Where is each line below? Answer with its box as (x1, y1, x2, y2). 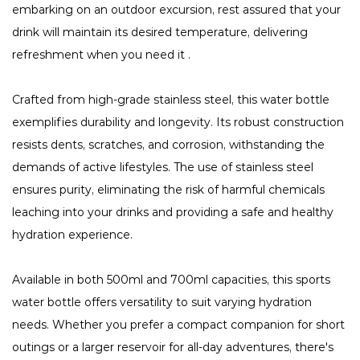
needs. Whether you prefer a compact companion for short (12, 317, 345, 333)
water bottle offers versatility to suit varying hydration (12, 295, 312, 310)
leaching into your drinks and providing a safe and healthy (12, 205, 333, 220)
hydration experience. (12, 227, 133, 243)
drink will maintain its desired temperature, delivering (12, 25, 308, 40)
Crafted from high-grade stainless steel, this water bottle (12, 92, 329, 108)
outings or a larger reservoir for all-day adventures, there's (12, 340, 333, 355)
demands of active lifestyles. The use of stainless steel (12, 160, 313, 175)
